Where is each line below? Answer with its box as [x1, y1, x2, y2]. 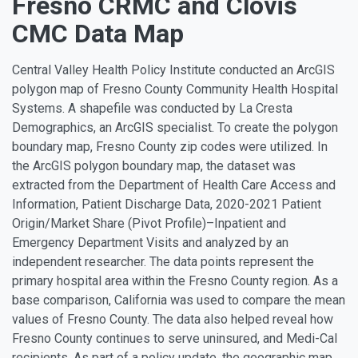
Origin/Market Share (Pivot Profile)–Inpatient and [12, 216, 286, 231]
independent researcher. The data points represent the [12, 254, 314, 269]
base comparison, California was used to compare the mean [12, 292, 345, 308]
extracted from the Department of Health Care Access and [12, 177, 336, 193]
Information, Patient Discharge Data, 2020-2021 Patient [12, 197, 321, 212]
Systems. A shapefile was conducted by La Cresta [12, 101, 292, 116]
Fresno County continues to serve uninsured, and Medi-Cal [12, 331, 337, 346]
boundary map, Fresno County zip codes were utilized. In [12, 139, 328, 154]
